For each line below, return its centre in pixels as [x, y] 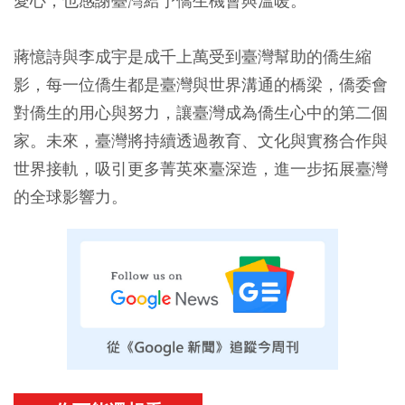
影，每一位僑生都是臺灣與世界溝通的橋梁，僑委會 [201, 84]
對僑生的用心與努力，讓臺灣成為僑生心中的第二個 [201, 112]
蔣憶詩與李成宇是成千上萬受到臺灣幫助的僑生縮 [193, 56]
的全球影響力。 [71, 196]
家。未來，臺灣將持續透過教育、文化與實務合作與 [201, 140]
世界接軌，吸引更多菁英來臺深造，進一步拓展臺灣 [201, 168]
